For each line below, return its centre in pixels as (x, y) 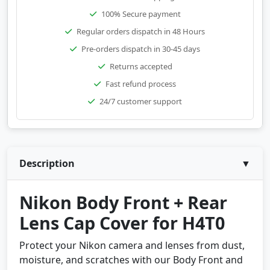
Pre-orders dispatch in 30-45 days (141, 49)
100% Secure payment (141, 14)
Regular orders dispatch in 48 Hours (141, 31)
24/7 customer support (141, 101)
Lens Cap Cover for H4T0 (122, 223)
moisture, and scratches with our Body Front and (131, 260)
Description (47, 163)
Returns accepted (141, 66)
